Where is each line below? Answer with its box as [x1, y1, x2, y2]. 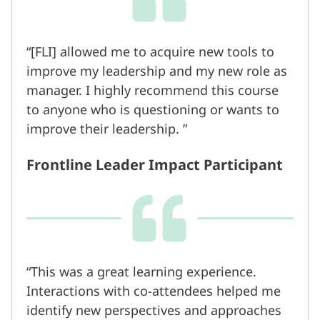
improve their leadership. [26, 120, 179, 138]
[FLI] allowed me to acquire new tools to [31, 43, 274, 61]
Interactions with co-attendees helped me [26, 282, 281, 300]
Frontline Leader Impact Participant [26, 155, 283, 175]
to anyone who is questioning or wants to [26, 101, 279, 119]
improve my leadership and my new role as [26, 62, 287, 80]
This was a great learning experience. [31, 263, 256, 281]
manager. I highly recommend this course [26, 81, 279, 99]
